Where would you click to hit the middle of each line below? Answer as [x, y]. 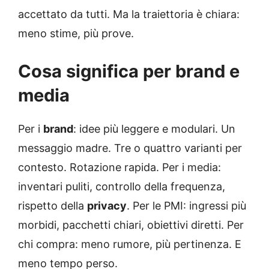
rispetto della [53, 206]
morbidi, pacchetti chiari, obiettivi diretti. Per [131, 225]
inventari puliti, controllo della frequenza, [122, 187]
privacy [107, 206]
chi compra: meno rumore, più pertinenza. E [130, 244]
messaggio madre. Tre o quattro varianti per [130, 148]
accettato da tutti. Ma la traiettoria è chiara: [129, 14]
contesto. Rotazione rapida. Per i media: [119, 168]
